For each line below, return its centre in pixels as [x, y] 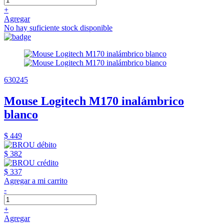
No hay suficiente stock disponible [58, 28]
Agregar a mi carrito [36, 181]
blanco [21, 115]
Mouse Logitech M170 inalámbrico [94, 101]
